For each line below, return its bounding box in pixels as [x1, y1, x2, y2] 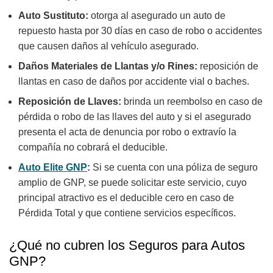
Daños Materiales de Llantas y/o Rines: [18, 61, 200, 72]
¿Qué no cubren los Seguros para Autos [9, 238, 245, 253]
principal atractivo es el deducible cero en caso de [18, 193, 234, 204]
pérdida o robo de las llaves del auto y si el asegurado [18, 112, 251, 122]
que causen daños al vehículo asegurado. [18, 41, 204, 52]
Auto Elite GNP [18, 162, 87, 173]
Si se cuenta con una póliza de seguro [93, 162, 258, 173]
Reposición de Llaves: [18, 96, 124, 107]
